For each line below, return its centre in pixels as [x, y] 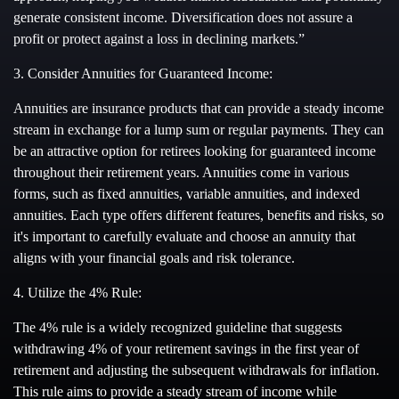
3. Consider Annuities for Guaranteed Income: [143, 73]
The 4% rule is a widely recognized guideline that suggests [178, 327]
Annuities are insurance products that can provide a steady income [199, 108]
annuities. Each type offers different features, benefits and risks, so [199, 215]
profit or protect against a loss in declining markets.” [161, 39]
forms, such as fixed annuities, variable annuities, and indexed [187, 194]
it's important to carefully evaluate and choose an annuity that [184, 236]
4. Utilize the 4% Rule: [77, 293]
